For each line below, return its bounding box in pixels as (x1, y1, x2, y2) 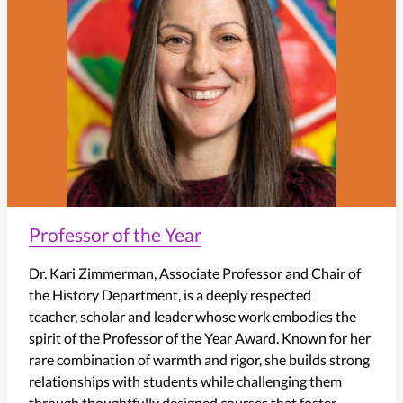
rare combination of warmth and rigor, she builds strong (29, 350, 370, 368)
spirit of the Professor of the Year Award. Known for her (29, 328, 371, 346)
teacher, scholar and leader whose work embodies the (29, 307, 356, 325)
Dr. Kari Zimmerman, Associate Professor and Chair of (29, 264, 361, 282)
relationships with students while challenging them (29, 372, 342, 390)
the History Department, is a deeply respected (29, 285, 311, 303)
